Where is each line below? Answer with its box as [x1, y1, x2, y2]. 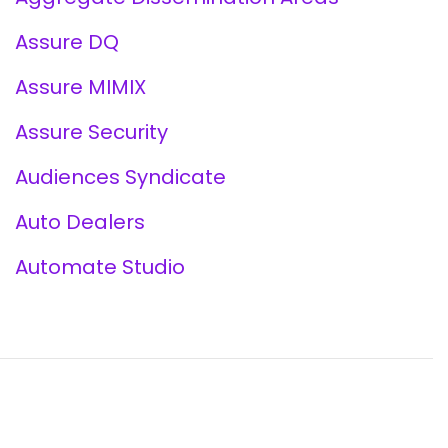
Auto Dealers [14, 208, 145, 236]
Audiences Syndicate [14, 163, 226, 191]
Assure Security [14, 118, 168, 146]
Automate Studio [14, 253, 185, 281]
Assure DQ [14, 28, 119, 56]
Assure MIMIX [14, 73, 146, 101]
